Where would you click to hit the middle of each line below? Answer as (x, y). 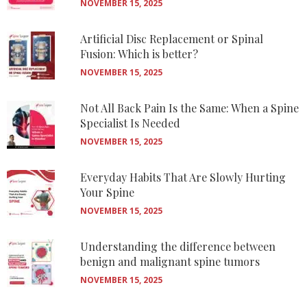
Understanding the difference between (178, 246)
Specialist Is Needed (130, 123)
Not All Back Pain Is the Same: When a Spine (189, 108)
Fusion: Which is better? (139, 54)
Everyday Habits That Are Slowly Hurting (183, 177)
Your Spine (107, 192)
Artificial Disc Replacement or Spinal (172, 39)
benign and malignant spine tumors (170, 261)
